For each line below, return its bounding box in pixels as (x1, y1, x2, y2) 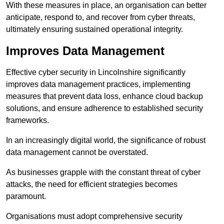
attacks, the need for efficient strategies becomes (6, 180, 177, 189)
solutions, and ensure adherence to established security (6, 104, 203, 113)
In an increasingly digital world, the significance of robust (6, 136, 205, 145)
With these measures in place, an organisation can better (6, 1, 206, 10)
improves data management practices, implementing (6, 80, 190, 89)
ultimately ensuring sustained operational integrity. (6, 25, 183, 34)
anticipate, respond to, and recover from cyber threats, (6, 13, 195, 22)
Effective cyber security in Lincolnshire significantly (6, 68, 185, 77)
